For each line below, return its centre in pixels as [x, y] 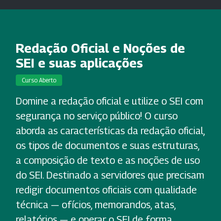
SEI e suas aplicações [79, 63]
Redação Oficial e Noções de [100, 48]
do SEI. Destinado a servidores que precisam [110, 175]
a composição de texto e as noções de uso [108, 161]
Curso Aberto [39, 80]
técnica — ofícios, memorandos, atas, [96, 205]
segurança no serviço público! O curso [97, 116]
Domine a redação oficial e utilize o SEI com [110, 101]
